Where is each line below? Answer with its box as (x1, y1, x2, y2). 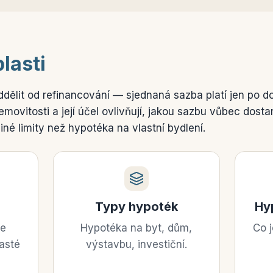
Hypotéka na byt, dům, (80, 222, 193, 234)
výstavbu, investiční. (85, 238, 187, 250)
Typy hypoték (94, 199, 178, 214)
